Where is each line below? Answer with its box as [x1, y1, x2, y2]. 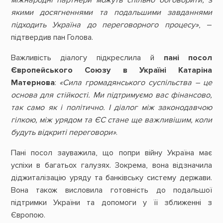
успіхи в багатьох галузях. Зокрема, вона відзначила [10, 160, 213, 171]
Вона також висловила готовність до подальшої [10, 185, 213, 196]
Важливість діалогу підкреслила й [10, 53, 164, 63]
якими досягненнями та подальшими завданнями [10, 7, 213, 17]
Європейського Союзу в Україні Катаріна [10, 65, 213, 76]
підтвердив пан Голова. [10, 32, 93, 42]
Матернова [10, 78, 55, 88]
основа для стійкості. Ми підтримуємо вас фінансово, [10, 90, 213, 101]
